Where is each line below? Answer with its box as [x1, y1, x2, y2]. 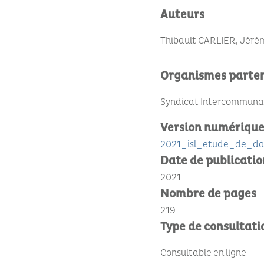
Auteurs [160, 8, 204, 22]
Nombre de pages [160, 187, 256, 201]
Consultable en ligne [160, 247, 246, 259]
